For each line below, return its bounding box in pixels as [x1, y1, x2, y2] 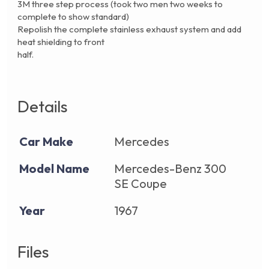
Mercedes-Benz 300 [114, 161, 226, 177]
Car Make [19, 134, 73, 150]
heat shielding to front [17, 36, 104, 48]
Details [17, 96, 67, 117]
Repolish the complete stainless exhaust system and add [17, 23, 241, 35]
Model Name [19, 161, 89, 177]
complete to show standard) [17, 11, 129, 23]
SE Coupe [114, 176, 167, 192]
